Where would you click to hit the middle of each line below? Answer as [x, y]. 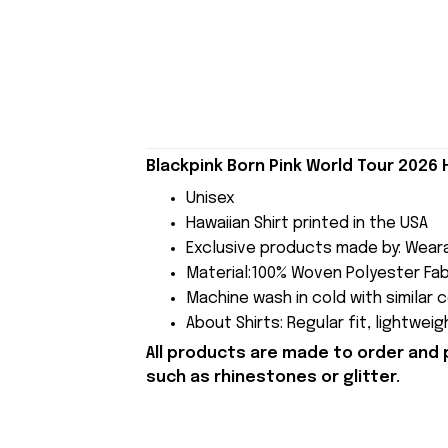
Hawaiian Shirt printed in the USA [306, 223]
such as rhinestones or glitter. [272, 378]
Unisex [210, 198]
